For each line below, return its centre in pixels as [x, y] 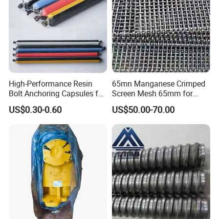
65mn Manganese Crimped [158, 83]
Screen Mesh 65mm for [152, 93]
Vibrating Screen [140, 103]
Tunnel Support [35, 103]
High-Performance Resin [51, 83]
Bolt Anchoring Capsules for [57, 93]
